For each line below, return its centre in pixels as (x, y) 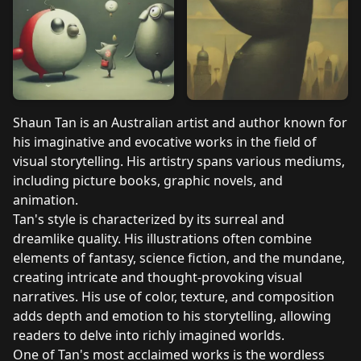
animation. (46, 199)
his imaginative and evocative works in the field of (165, 141)
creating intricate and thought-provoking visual (158, 277)
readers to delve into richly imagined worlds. (149, 335)
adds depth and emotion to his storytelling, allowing (172, 315)
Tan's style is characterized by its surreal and (149, 219)
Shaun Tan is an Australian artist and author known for (180, 122)
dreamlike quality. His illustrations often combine (162, 238)
